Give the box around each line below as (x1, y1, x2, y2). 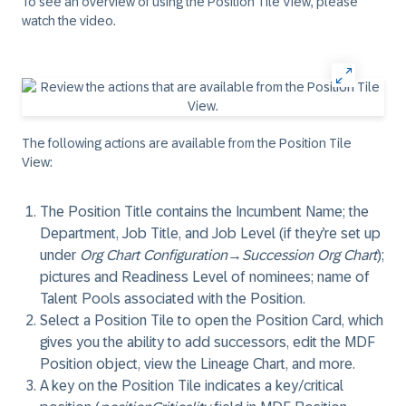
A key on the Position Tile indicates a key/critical (40, 378, 343, 393)
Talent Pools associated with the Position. (40, 291, 305, 306)
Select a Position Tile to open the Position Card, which (40, 313, 383, 328)
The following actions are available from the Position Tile (22, 136, 352, 150)
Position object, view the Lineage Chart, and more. (40, 356, 355, 372)
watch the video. (22, 14, 116, 28)
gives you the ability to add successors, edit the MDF (40, 334, 375, 350)
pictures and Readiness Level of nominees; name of (40, 269, 370, 285)
